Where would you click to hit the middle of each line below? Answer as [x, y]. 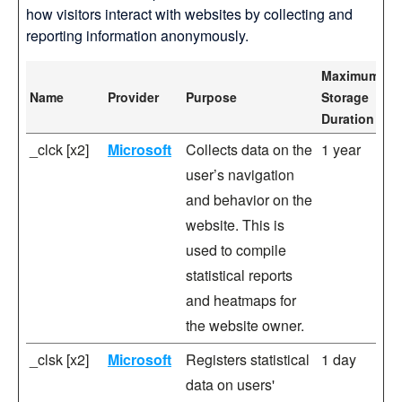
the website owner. [245, 325]
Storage [345, 97]
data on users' [230, 385]
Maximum [350, 75]
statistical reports [239, 275]
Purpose [211, 97]
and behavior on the [249, 200]
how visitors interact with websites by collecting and [189, 14]
